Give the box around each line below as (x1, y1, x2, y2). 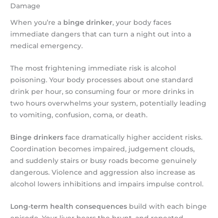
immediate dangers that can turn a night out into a (10, 30, 192, 38)
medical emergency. (10, 41, 83, 50)
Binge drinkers (10, 133, 64, 141)
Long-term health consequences (10, 202, 127, 210)
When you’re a (10, 18, 64, 26)
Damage (10, 2, 41, 10)
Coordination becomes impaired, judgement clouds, (10, 145, 195, 153)
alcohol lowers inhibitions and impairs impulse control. (10, 180, 204, 188)
